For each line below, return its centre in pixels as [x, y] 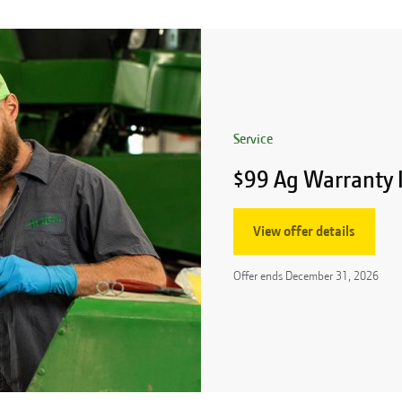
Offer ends [259, 276]
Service [253, 140]
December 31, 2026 [332, 276]
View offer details [304, 232]
